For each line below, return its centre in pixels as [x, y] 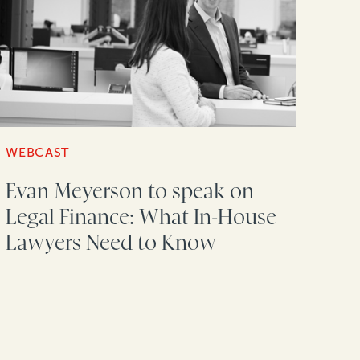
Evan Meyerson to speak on [130, 192]
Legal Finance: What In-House [141, 217]
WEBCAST [37, 153]
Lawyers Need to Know [111, 243]
